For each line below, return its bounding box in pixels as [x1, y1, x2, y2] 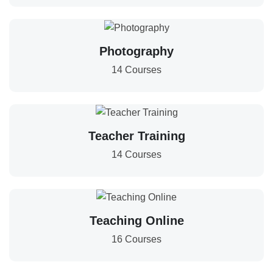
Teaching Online [89, 214, 184, 228]
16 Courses [112, 234, 161, 245]
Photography [99, 44, 174, 58]
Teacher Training [88, 129, 185, 143]
